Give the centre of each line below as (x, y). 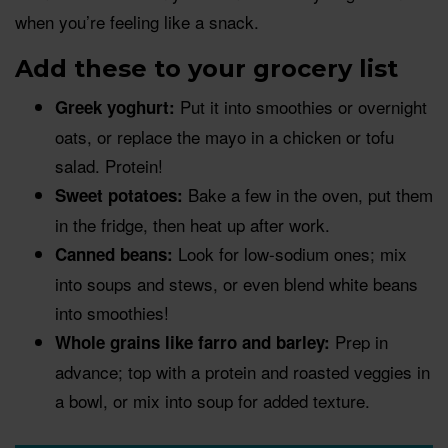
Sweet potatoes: (119, 194)
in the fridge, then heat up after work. (192, 224)
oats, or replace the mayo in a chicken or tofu (224, 136)
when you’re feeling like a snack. (137, 21)
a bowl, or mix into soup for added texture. (212, 400)
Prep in (359, 341)
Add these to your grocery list (206, 68)
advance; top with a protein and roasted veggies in (242, 371)
